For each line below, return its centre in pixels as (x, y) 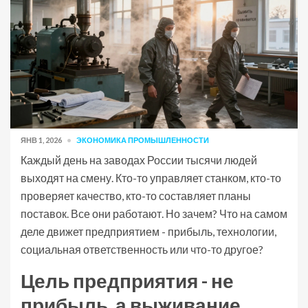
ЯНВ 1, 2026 (42, 140)
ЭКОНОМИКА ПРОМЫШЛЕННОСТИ (143, 140)
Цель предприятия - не (127, 281)
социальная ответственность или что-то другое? (142, 250)
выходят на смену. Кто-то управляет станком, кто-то (151, 178)
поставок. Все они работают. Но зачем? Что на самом (154, 214)
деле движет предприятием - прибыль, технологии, (148, 232)
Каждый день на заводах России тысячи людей (139, 160)
